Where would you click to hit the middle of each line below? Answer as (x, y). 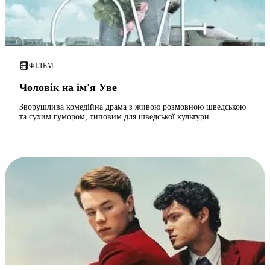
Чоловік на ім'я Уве (68, 88)
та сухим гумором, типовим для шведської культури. (115, 117)
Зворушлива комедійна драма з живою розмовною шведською (133, 107)
